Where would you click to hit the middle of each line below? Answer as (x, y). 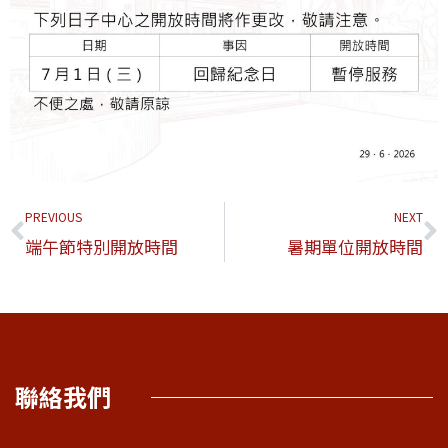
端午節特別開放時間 (101, 247)
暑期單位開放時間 (355, 247)
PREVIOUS (53, 217)
